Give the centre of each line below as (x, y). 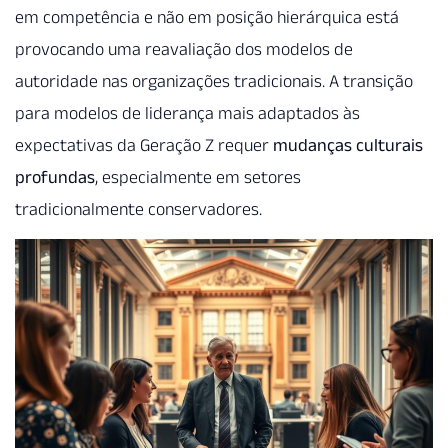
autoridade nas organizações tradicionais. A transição (214, 80)
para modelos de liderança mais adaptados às (187, 112)
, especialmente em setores (198, 176)
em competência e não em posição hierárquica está (207, 16)
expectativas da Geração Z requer (144, 144)
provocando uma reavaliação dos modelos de (184, 48)
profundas (55, 176)
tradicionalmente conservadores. (138, 208)
